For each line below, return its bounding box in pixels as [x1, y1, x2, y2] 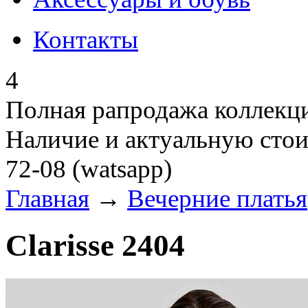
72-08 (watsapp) [5, 155, 172, 183]
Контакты [33, 25, 138, 54]
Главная [5, 184, 89, 212]
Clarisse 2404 [5, 228, 185, 263]
